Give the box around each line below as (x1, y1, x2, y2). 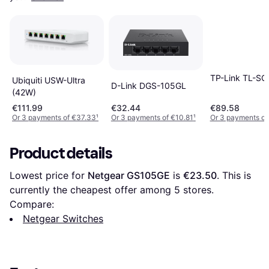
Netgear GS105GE (88, 169, 170, 181)
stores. (180, 183, 214, 196)
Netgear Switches (23, 212, 103, 225)
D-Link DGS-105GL (110, 80, 186, 91)
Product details (10, 144, 113, 163)
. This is (217, 169, 251, 181)
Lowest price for (10, 169, 88, 181)
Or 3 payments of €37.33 (12, 112, 96, 122)
